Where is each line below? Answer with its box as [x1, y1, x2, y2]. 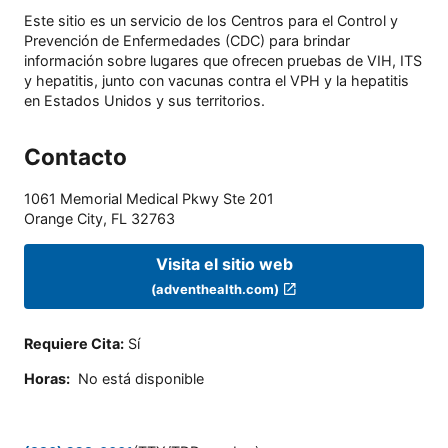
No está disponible [78, 369, 204, 387]
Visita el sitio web [155, 253, 293, 274]
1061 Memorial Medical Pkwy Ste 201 [24, 190, 274, 208]
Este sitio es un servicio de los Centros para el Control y [24, 12, 398, 30]
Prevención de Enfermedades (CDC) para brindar [24, 32, 350, 50]
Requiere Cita [24, 335, 120, 353]
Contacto [24, 143, 127, 171]
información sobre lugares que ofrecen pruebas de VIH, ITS [24, 52, 422, 70]
